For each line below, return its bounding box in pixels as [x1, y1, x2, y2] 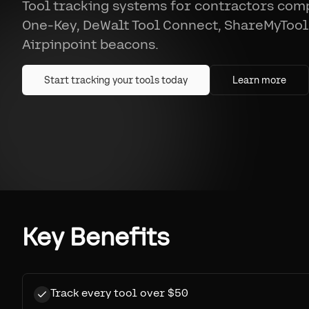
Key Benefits [22, 223, 170, 251]
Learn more [232, 74, 286, 86]
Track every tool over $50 [50, 286, 188, 299]
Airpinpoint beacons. [22, 36, 159, 52]
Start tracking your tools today [44, 74, 188, 86]
